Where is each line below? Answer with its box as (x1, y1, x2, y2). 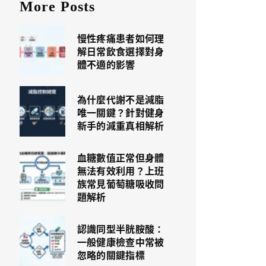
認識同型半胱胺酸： (77, 221, 164, 236)
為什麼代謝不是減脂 (77, 92, 164, 106)
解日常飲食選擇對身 (77, 44, 164, 58)
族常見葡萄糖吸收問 (77, 176, 164, 191)
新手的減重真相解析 (77, 118, 164, 132)
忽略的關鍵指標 (77, 248, 145, 262)
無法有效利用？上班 (77, 163, 164, 178)
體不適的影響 (77, 57, 135, 71)
